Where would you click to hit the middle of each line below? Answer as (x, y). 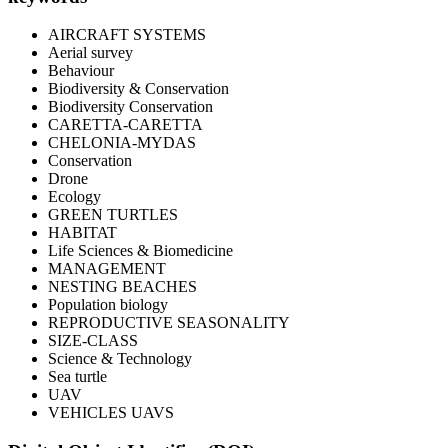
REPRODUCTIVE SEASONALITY (169, 323)
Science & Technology (120, 359)
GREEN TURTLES (113, 215)
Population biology (108, 305)
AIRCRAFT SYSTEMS (127, 35)
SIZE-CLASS (93, 341)
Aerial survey (90, 53)
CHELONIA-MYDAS (122, 143)
